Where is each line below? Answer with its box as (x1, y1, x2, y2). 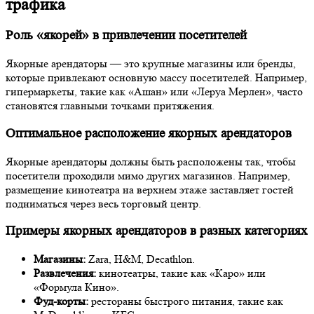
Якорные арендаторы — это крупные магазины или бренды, (6, 57, 296, 71)
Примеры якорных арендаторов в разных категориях (6, 224, 308, 239)
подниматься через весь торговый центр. (6, 196, 201, 210)
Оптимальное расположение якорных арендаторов (6, 125, 292, 141)
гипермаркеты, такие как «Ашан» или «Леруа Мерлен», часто (6, 85, 303, 99)
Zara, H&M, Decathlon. (86, 252, 195, 266)
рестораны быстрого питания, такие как (88, 294, 283, 308)
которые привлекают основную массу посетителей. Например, (6, 71, 307, 85)
